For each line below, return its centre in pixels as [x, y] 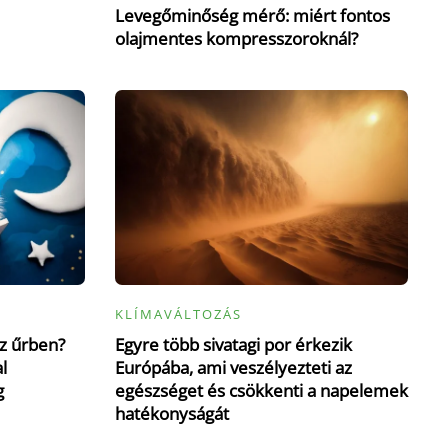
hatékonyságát [171, 414]
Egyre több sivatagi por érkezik [233, 345]
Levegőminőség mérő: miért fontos [252, 15]
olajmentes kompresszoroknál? [236, 38]
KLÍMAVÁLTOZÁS [178, 314]
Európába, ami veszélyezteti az [233, 368]
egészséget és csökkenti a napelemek [261, 391]
